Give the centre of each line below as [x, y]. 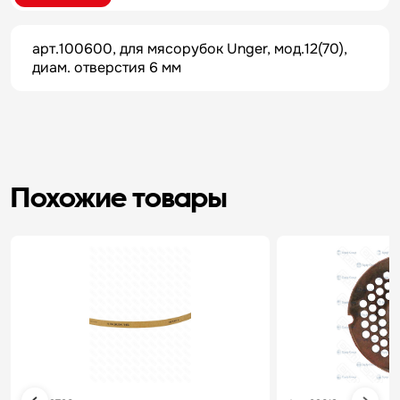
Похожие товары [119, 197]
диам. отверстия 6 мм [107, 67]
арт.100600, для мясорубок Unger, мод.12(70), [190, 49]
